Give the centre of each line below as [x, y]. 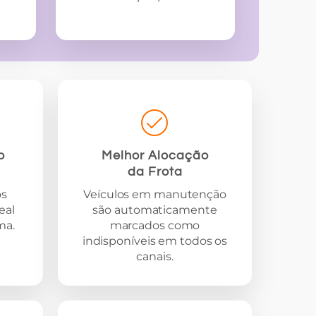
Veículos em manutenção [155, 194]
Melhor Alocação [155, 155]
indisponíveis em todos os [155, 241]
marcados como [155, 225]
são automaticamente [155, 209]
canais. [155, 256]
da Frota [155, 171]
